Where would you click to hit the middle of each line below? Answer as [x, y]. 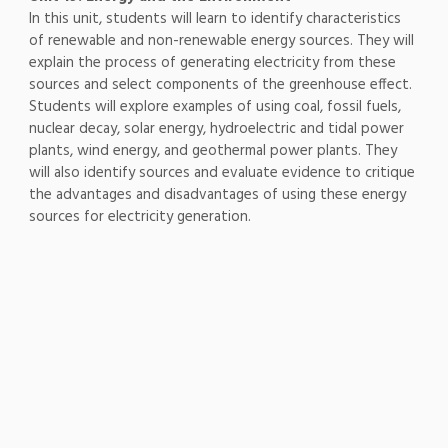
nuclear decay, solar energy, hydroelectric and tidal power [216, 129]
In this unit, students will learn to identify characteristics [214, 19]
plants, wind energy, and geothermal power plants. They [212, 151]
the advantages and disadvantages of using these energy [217, 195]
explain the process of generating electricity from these [212, 63]
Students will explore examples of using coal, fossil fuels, [214, 107]
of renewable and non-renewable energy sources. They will [221, 41]
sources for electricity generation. [139, 217]
